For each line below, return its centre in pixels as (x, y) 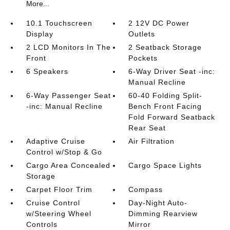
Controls (42, 224)
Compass (146, 189)
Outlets (142, 34)
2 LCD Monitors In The (68, 47)
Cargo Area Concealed (68, 165)
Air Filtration (152, 141)
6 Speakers (47, 71)
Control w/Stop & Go (64, 152)
